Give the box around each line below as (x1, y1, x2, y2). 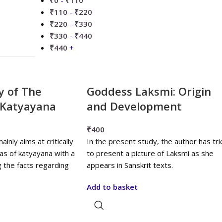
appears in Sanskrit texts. (86, 160, 173, 170)
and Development (86, 99, 182, 113)
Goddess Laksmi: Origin (86, 84, 211, 99)
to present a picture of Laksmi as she (86, 148, 214, 158)
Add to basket (86, 182, 138, 192)
